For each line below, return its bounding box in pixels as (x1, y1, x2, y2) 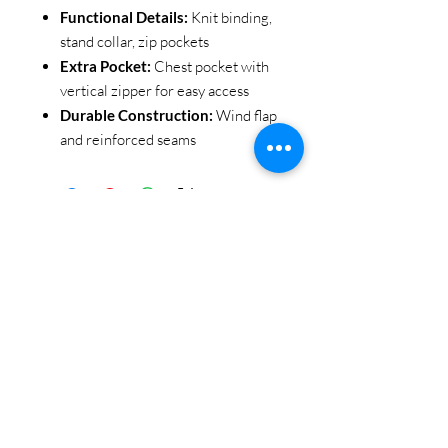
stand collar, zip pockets (60, 32, 209, 51)
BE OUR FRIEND (98, 277, 222, 294)
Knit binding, (188, 8, 272, 27)
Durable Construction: (60, 106, 213, 124)
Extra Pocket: (60, 57, 151, 75)
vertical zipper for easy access (60, 81, 249, 100)
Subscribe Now (130, 370, 230, 386)
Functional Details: (60, 8, 188, 26)
